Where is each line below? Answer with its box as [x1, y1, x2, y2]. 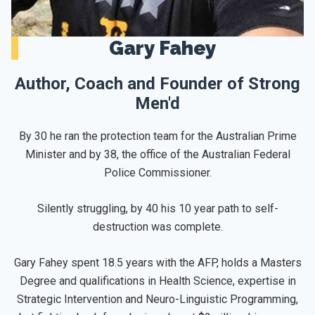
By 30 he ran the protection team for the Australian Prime [18, 129, 297, 143]
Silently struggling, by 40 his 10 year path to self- [37, 201, 278, 215]
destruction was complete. [92, 219, 223, 233]
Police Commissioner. [103, 165, 212, 179]
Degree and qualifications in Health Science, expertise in [19, 274, 296, 288]
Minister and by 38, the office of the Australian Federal [25, 147, 290, 161]
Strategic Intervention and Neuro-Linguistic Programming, [17, 292, 298, 306]
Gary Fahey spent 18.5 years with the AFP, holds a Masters [13, 255, 302, 269]
